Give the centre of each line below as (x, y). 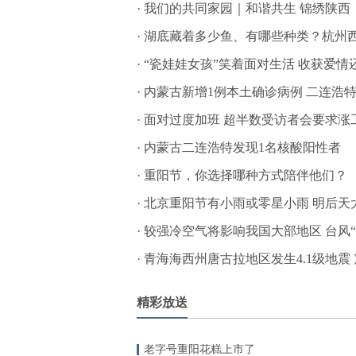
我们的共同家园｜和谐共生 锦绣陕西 (247, 8)
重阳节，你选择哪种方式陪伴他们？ (246, 175)
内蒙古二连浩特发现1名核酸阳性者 (242, 147)
